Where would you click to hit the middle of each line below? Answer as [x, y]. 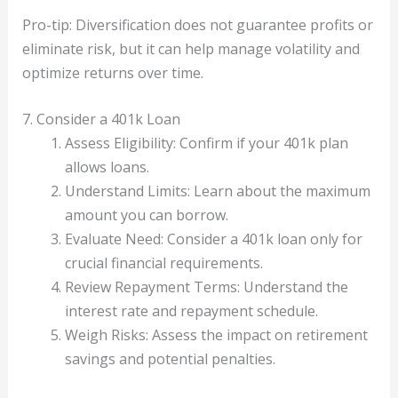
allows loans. [107, 167]
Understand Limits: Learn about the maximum [217, 191]
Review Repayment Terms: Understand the [206, 287]
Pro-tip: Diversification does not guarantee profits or [197, 24]
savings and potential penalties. [170, 359]
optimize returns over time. [112, 72]
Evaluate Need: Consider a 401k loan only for [213, 239]
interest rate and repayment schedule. [191, 311]
